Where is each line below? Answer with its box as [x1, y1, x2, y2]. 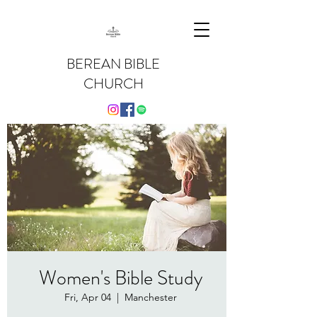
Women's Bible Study [38, 264, 202, 292]
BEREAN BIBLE [67, 54, 160, 74]
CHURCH [83, 74, 144, 94]
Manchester [124, 291, 177, 304]
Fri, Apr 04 [64, 291, 111, 304]
